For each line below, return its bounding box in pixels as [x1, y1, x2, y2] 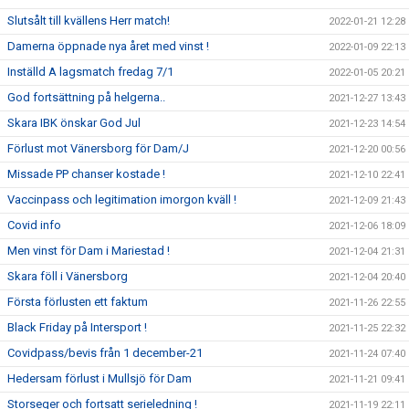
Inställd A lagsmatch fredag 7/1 [7, 65, 173, 79]
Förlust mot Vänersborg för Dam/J [7, 142, 189, 155]
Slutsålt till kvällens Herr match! [7, 14, 170, 27]
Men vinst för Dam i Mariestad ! [7, 244, 170, 257]
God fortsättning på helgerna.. [7, 90, 165, 104]
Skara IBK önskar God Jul [7, 116, 141, 130]
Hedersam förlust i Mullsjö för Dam [7, 372, 192, 385]
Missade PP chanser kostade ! [7, 167, 165, 181]
